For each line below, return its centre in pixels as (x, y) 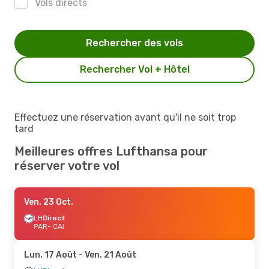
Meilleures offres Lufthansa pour (111, 151)
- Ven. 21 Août (107, 255)
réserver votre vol (67, 165)
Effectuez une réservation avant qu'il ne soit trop (125, 117)
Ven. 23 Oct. (49, 202)
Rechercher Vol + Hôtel (134, 69)
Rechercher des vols (134, 43)
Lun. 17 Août (50, 255)
